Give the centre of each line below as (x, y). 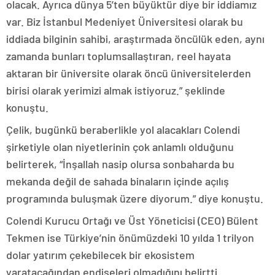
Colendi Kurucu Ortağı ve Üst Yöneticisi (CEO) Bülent (132, 221)
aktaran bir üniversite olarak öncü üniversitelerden (129, 73)
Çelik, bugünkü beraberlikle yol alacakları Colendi (123, 130)
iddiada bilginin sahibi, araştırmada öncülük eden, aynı (135, 39)
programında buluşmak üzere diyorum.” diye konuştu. (135, 199)
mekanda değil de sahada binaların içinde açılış (118, 181)
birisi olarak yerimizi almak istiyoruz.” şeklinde (116, 91)
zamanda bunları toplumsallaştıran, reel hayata (118, 56)
